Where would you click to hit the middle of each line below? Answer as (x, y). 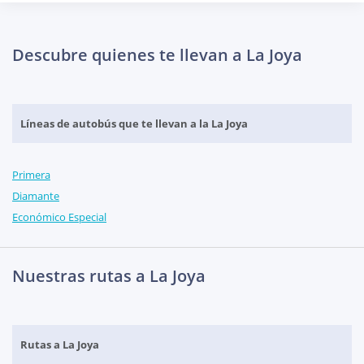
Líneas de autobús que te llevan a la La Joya (134, 124)
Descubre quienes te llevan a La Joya (157, 55)
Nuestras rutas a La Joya (109, 276)
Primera (31, 175)
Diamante (36, 196)
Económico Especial (59, 217)
